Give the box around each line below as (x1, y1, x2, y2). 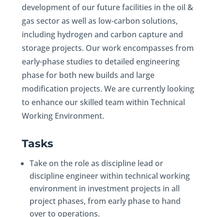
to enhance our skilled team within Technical (21, 97, 185, 108)
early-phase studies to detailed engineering (21, 56, 180, 67)
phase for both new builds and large (21, 70, 155, 80)
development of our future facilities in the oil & (21, 2, 193, 13)
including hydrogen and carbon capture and (21, 29, 183, 40)
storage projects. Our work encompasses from (21, 43, 194, 53)
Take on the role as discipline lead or (29, 158, 163, 169)
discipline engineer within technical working (29, 170, 190, 181)
